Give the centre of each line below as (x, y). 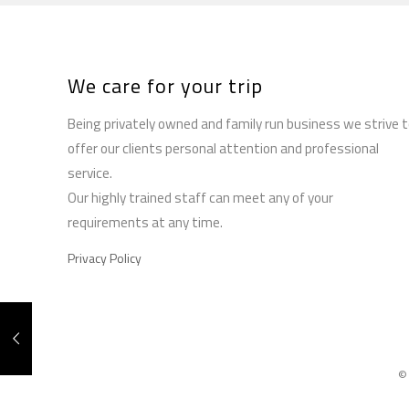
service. (90, 173)
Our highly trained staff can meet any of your (201, 197)
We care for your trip (166, 85)
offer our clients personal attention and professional (224, 148)
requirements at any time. (146, 222)
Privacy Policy (105, 257)
